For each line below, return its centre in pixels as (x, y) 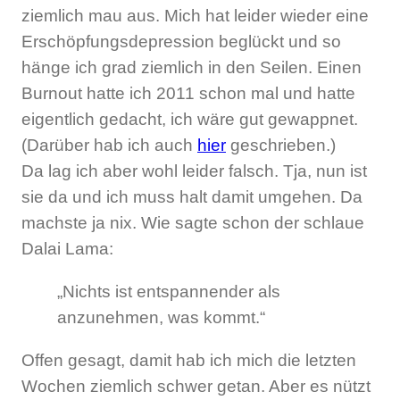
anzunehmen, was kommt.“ (161, 317)
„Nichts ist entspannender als (169, 291)
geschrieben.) (281, 145)
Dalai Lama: (67, 248)
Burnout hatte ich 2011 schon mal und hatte (188, 93)
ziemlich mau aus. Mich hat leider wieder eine (195, 15)
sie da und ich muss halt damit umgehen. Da (192, 196)
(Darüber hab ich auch (109, 145)
